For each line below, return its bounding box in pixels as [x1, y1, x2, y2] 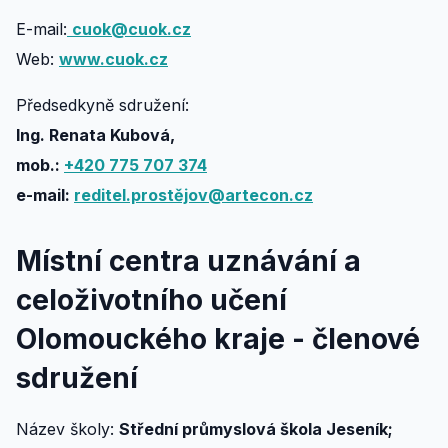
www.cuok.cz [59, 49, 168, 69]
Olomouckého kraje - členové [16, 322, 420, 356]
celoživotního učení [16, 283, 287, 317]
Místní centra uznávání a [16, 244, 361, 278]
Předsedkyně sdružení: [16, 95, 189, 115]
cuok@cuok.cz [72, 19, 191, 39]
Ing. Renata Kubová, [16, 125, 175, 145]
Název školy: [16, 419, 119, 439]
